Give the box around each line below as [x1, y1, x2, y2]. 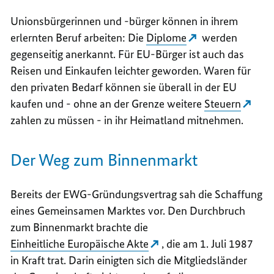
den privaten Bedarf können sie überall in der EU [10, 80, 237, 94]
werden [199, 30, 238, 45]
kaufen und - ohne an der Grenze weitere [10, 96, 205, 111]
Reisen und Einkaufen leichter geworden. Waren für [10, 63, 251, 78]
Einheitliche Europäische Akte [10, 236, 149, 251]
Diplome [146, 30, 187, 45]
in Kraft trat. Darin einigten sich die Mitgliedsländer [10, 253, 248, 267]
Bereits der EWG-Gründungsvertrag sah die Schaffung [10, 187, 263, 201]
